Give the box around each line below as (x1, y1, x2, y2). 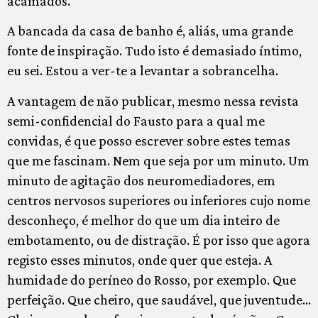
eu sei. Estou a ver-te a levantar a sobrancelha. (7, 62, 278, 79)
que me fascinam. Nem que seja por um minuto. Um (7, 152, 309, 168)
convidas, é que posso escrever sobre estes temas (7, 132, 290, 148)
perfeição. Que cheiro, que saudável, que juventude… (7, 291, 311, 307)
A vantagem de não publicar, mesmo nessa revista (7, 92, 299, 109)
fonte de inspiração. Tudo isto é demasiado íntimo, (7, 43, 302, 59)
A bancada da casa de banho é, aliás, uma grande (7, 23, 293, 39)
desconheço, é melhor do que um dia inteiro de (7, 212, 280, 228)
